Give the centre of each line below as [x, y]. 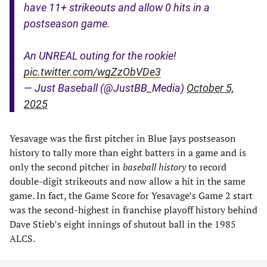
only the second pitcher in [66, 167]
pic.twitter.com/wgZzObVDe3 [92, 72]
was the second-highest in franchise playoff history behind [133, 210]
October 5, [210, 88]
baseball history [154, 167]
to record [206, 167]
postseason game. [67, 24]
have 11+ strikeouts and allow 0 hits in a [117, 7]
